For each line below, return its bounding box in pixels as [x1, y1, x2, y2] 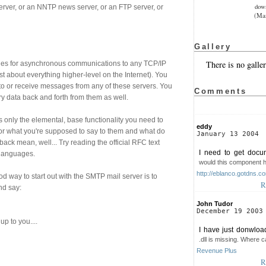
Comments [194, 86, 247, 96]
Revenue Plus [197, 246, 237, 254]
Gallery [194, 42, 232, 52]
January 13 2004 [197, 129, 259, 138]
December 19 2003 [197, 207, 263, 215]
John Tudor [197, 199, 233, 207]
